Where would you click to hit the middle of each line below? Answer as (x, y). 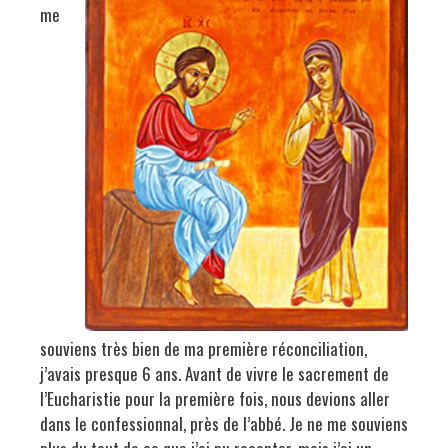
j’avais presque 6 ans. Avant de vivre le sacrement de (214, 373)
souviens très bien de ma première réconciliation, (203, 348)
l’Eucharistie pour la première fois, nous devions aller (215, 398)
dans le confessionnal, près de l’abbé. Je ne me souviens (224, 423)
